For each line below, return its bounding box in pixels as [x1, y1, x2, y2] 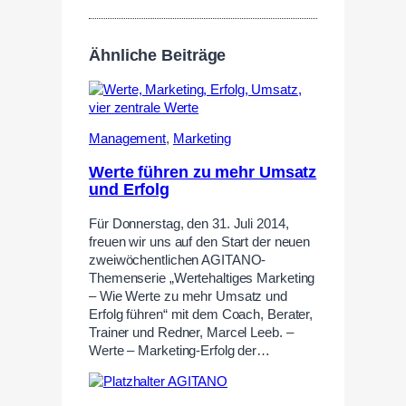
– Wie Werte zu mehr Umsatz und [89, 288, 287, 304]
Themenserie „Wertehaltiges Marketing [89, 270, 315, 285]
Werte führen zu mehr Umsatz [89, 163, 317, 182]
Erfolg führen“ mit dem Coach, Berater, [89, 306, 314, 322]
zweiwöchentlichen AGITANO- [89, 252, 266, 267]
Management [89, 131, 167, 147]
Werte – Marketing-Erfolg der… [89, 343, 271, 358]
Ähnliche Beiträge [89, 46, 227, 65]
